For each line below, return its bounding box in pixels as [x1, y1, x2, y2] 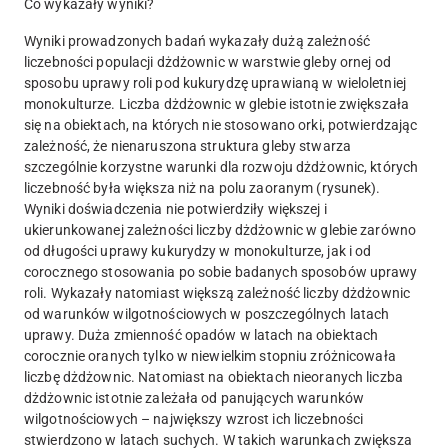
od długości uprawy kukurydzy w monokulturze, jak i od [24, 243, 372, 260]
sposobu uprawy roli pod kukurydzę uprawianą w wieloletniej [24, 75, 406, 92]
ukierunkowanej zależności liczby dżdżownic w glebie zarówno [24, 222, 417, 239]
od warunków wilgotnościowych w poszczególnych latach [24, 306, 390, 323]
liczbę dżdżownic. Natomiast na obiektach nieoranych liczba [24, 369, 403, 386]
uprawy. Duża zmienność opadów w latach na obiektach [24, 327, 379, 344]
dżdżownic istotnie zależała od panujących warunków [24, 390, 364, 407]
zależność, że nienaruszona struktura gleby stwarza [24, 138, 351, 155]
